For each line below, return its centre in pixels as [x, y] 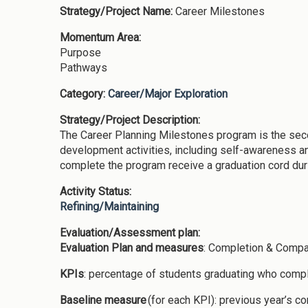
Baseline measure [103, 300]
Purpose [80, 52]
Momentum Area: [102, 37]
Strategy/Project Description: [131, 120]
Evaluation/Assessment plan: [131, 232]
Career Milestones [220, 11]
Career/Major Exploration [168, 93]
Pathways [84, 67]
